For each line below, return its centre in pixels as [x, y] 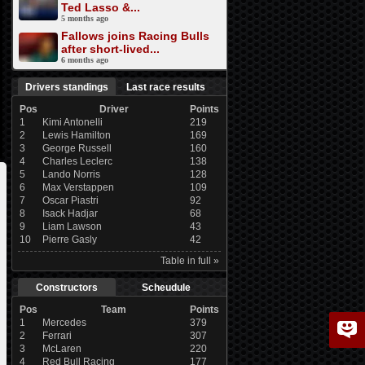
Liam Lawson [72, 226]
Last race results [166, 87]
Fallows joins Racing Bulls [135, 36]
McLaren [62, 349]
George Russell [77, 148]
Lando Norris [71, 174]
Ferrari [57, 336]
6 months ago [84, 60]
